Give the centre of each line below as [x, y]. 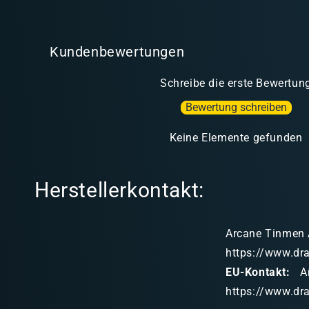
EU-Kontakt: [258, 272]
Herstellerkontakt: [119, 190]
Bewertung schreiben [236, 107]
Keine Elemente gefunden [236, 137]
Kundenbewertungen [117, 51]
